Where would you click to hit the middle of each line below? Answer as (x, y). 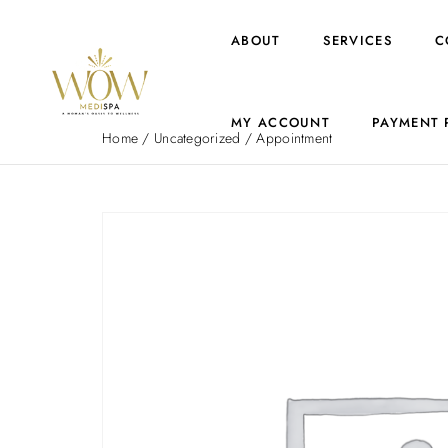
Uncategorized (197, 138)
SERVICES (357, 40)
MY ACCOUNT (280, 122)
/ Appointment (286, 138)
